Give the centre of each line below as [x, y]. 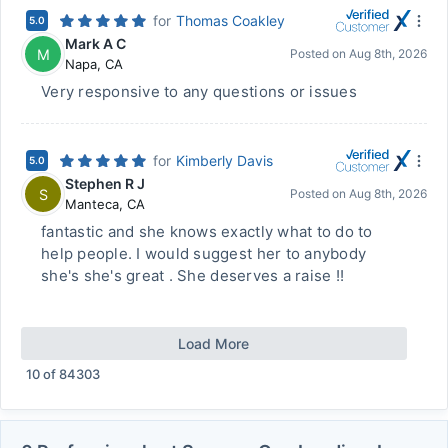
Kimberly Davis [224, 160]
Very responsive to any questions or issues [199, 91]
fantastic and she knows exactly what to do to [207, 231]
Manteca [92, 204]
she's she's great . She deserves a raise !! [193, 275]
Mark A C [95, 43]
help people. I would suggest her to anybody [204, 253]
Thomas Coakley [230, 20]
